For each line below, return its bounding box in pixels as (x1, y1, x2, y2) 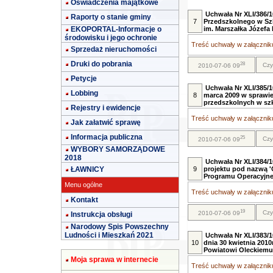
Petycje (71, 74, 97, 83)
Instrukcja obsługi (71, 210, 132, 219)
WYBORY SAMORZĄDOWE (71, 145, 165, 154)
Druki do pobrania (71, 60, 132, 68)
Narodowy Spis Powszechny (71, 222, 169, 231)
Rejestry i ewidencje (71, 104, 141, 112)
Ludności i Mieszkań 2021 (65, 231, 154, 239)
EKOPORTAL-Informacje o (71, 25, 161, 34)
